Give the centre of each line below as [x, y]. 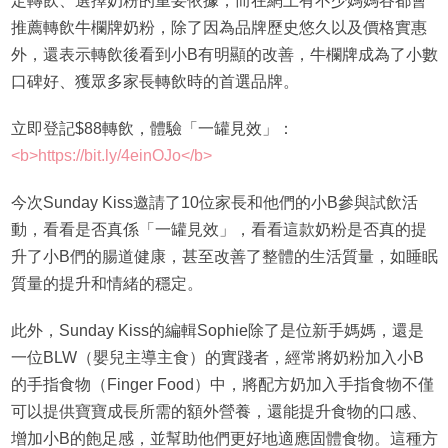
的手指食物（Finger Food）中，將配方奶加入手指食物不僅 [222, 385]
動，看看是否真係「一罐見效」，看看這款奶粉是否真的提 [218, 230]
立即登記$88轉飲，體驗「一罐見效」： [152, 129]
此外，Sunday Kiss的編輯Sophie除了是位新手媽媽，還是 [217, 331]
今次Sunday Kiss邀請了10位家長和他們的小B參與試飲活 [214, 203]
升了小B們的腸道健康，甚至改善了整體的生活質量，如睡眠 [224, 257]
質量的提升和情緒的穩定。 [106, 284]
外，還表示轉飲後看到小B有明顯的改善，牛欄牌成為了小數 [224, 55]
